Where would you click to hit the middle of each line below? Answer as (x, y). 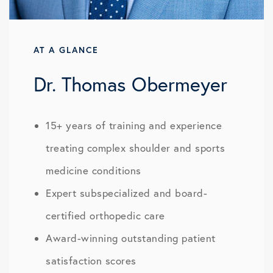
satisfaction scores (91, 261)
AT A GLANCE (66, 50)
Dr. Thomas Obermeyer (130, 84)
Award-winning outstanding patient (131, 238)
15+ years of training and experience (134, 125)
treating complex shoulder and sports (135, 148)
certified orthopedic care (105, 215)
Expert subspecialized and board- (126, 193)
